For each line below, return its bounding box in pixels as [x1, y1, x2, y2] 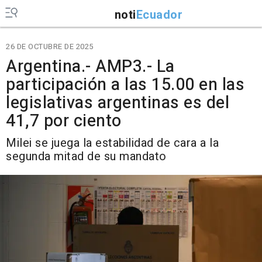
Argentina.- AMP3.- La [6, 54, 175, 79]
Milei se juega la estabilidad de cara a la [6, 135, 219, 151]
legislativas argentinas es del [6, 91, 229, 115]
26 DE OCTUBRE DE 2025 [6, 41, 94, 52]
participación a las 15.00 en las [6, 73, 244, 97]
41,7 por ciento [6, 109, 122, 133]
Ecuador [136, 6, 182, 23]
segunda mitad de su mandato [6, 148, 167, 165]
